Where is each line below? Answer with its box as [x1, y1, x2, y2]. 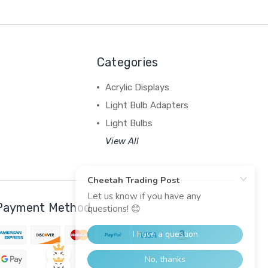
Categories [96, 54, 159, 69]
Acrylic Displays [105, 81, 169, 93]
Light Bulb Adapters [105, 99, 188, 111]
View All [105, 135, 139, 147]
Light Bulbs [105, 117, 153, 129]
